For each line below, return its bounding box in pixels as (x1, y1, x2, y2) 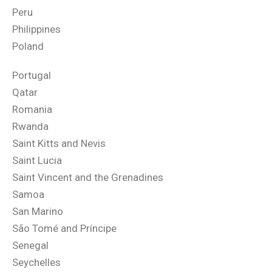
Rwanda (12, 120, 49, 132)
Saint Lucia (12, 154, 62, 166)
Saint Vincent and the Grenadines (12, 171, 163, 183)
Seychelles (12, 256, 61, 268)
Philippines (12, 23, 61, 35)
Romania (12, 103, 52, 115)
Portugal (12, 69, 51, 81)
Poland (12, 40, 44, 52)
